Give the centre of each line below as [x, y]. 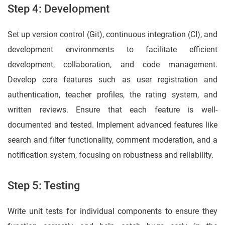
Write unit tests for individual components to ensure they [113, 211]
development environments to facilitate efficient [113, 50]
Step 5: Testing [44, 186]
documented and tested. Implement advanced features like [113, 125]
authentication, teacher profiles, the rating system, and [113, 95]
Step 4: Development [59, 9]
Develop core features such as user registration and [113, 80]
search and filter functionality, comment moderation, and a [113, 140]
